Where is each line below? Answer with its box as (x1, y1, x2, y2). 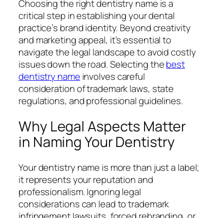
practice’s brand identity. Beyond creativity (18, 21, 191, 35)
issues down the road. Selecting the (18, 58, 166, 71)
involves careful (80, 70, 145, 83)
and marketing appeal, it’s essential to (18, 34, 172, 47)
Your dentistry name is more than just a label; (18, 161, 200, 174)
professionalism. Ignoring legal (18, 185, 141, 198)
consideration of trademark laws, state (18, 82, 174, 95)
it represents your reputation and (18, 173, 153, 186)
